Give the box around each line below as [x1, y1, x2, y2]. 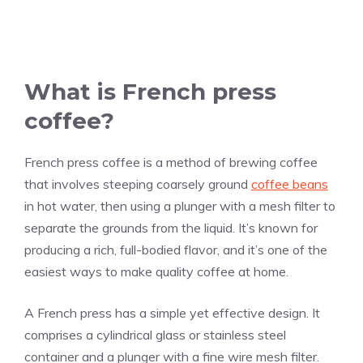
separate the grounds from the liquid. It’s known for [24, 220, 318, 237]
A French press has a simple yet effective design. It [24, 305, 320, 322]
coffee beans [251, 176, 328, 193]
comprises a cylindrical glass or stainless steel [24, 327, 286, 344]
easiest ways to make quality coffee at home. [24, 263, 288, 280]
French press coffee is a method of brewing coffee [24, 154, 318, 171]
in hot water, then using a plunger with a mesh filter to [24, 198, 335, 215]
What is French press [24, 78, 276, 106]
